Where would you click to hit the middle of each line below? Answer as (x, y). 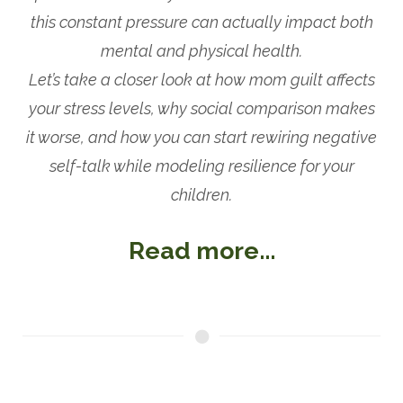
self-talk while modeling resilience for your (201, 166)
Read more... (201, 251)
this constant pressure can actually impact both (201, 22)
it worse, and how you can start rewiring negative (201, 138)
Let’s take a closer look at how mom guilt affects (201, 80)
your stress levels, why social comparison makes (201, 109)
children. (201, 195)
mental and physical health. (201, 51)
